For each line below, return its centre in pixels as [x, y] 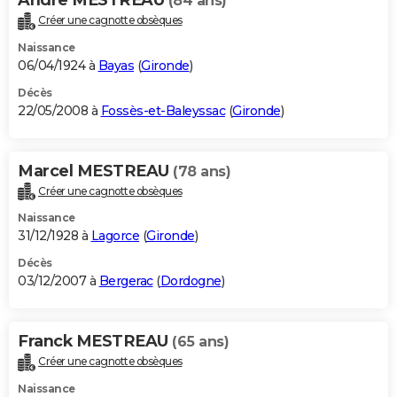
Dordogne [191, 281]
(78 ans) [202, 171]
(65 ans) [200, 342]
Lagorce [115, 236]
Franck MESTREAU [95, 342]
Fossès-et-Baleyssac [163, 110]
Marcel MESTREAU [95, 171]
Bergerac [126, 281]
